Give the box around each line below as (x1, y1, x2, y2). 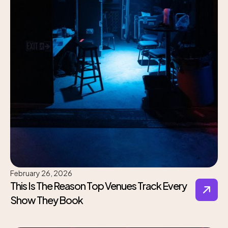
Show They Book (10, 193, 83, 207)
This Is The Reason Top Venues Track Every (10, 179, 187, 192)
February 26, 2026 (10, 168, 72, 178)
